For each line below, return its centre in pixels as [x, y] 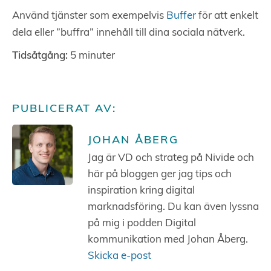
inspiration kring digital [141, 191]
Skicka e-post [119, 256]
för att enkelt [227, 16]
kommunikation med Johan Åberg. [168, 240]
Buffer [181, 16]
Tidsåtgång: [40, 56]
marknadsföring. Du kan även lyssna [173, 207]
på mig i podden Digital [142, 224]
